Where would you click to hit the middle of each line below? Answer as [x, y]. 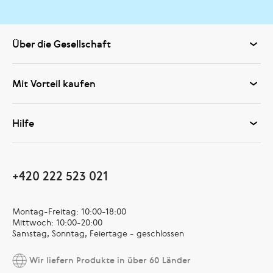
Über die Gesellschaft [62, 44]
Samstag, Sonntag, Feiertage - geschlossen [98, 233]
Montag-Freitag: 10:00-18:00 [69, 211]
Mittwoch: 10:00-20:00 [57, 222]
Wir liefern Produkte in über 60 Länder [109, 260]
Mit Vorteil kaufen [54, 83]
